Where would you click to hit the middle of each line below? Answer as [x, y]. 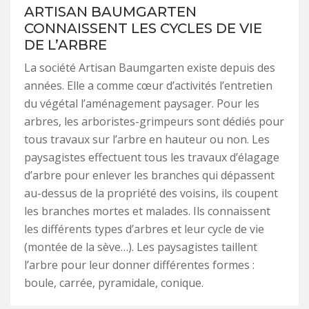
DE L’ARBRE [66, 44]
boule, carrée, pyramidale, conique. [114, 282]
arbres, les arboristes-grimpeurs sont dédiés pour [154, 121]
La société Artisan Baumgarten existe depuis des [150, 67]
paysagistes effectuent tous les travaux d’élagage [152, 157]
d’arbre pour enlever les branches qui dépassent [149, 175]
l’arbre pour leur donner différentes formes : [139, 265]
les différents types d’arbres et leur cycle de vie [144, 229]
